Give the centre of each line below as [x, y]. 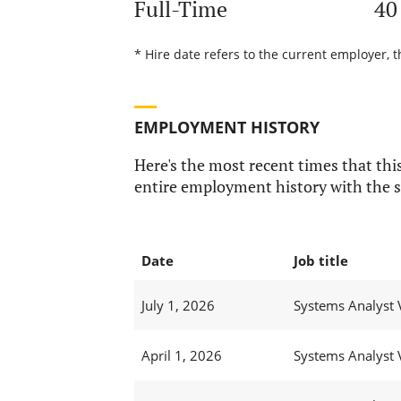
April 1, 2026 [181, 356]
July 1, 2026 [178, 306]
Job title [320, 261]
